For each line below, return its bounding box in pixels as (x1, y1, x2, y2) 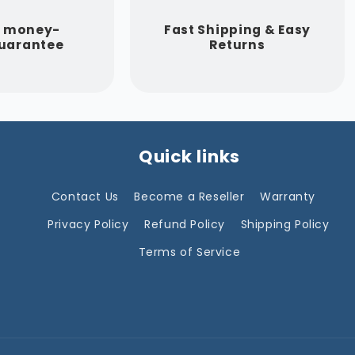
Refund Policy (144, 216, 226, 233)
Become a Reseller (134, 189, 245, 205)
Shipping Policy (240, 216, 330, 233)
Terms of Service (138, 244, 241, 261)
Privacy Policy (48, 216, 129, 233)
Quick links (139, 144, 240, 170)
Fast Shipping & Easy (163, 21, 311, 39)
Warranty (260, 189, 316, 205)
